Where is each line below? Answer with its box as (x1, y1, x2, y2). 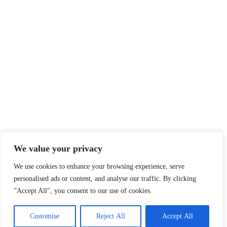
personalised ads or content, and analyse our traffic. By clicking (14, 175, 196, 182)
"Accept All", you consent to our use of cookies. (14, 187, 152, 195)
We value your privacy (14, 143, 102, 154)
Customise (30, 212, 60, 220)
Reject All (96, 212, 125, 220)
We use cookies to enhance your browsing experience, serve (14, 163, 184, 170)
